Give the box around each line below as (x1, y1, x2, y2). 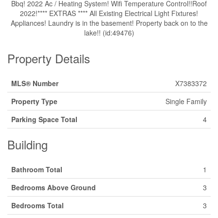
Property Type (11, 96, 57, 106)
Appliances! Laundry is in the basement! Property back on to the (10, 18, 208, 28)
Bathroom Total (11, 164, 62, 174)
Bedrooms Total (11, 200, 64, 210)
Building (7, 136, 48, 153)
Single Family (165, 96, 207, 106)
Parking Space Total (11, 114, 77, 124)
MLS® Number (11, 78, 58, 88)
